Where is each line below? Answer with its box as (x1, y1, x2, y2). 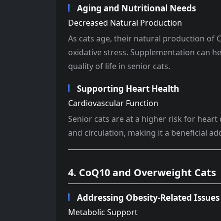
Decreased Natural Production (68, 17, 182, 28)
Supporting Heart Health (77, 83, 179, 94)
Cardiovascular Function (68, 98, 158, 109)
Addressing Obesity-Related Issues (77, 192, 220, 203)
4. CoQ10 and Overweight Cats (68, 166, 216, 179)
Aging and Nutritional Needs (77, 2, 196, 14)
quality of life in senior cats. (68, 61, 170, 72)
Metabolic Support (68, 207, 138, 218)
